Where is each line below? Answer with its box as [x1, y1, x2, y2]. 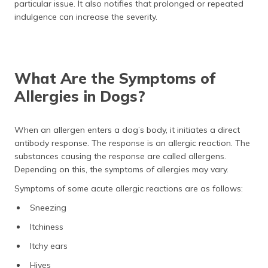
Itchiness [30, 221, 63, 232]
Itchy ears [30, 240, 68, 251]
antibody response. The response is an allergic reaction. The [14, 138, 250, 148]
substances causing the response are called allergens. [14, 151, 226, 162]
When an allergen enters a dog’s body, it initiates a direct [14, 124, 240, 135]
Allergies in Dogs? [14, 87, 145, 105]
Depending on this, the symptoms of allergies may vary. [14, 164, 229, 175]
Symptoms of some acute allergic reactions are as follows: [14, 183, 243, 194]
